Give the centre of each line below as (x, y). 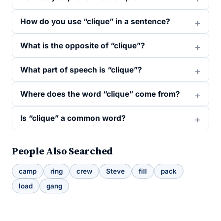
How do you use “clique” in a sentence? (95, 21)
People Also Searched (62, 151)
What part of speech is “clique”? (81, 70)
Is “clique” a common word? (73, 118)
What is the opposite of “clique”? (83, 46)
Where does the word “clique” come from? (100, 94)
